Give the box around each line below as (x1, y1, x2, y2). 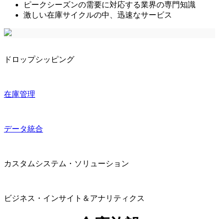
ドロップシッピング (4, 55, 74, 64)
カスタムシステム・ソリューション (4, 159, 129, 168)
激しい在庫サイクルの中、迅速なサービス (23, 10, 172, 19)
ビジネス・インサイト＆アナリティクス (4, 194, 145, 202)
